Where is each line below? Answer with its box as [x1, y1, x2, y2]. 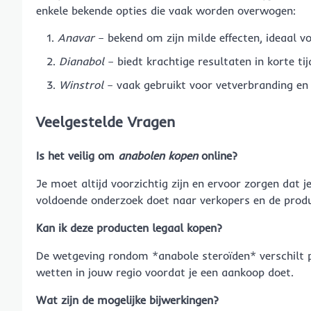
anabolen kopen [118, 148, 198, 162]
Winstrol [59, 78, 103, 92]
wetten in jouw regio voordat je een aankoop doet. [36, 264, 294, 279]
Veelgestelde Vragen [36, 112, 175, 131]
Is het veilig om [36, 148, 118, 162]
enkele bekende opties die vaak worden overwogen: [36, 3, 296, 18]
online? [198, 148, 237, 162]
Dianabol [59, 54, 104, 69]
